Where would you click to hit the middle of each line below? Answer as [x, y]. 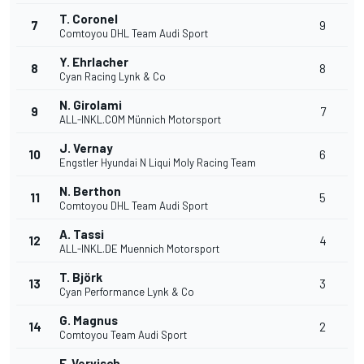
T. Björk [81, 277]
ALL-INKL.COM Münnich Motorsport [140, 120]
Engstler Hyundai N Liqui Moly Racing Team [158, 163]
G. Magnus [89, 321]
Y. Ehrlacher [94, 62]
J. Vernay [86, 148]
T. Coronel [89, 19]
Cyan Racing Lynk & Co [113, 77]
